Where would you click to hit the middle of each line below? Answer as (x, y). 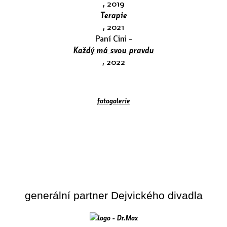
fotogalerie (113, 101)
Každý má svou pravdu (113, 50)
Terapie (113, 15)
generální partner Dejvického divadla (113, 196)
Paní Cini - (113, 39)
